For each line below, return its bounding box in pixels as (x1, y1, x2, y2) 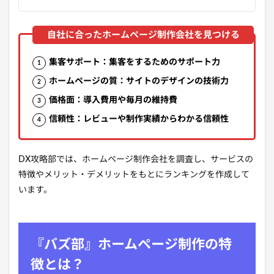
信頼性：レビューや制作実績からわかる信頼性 (49, 115, 229, 124)
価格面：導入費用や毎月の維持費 (49, 96, 177, 105)
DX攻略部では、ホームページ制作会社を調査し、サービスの (18, 155, 253, 165)
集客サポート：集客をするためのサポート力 (49, 58, 220, 67)
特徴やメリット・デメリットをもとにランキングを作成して (18, 171, 250, 180)
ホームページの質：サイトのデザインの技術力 (49, 77, 229, 86)
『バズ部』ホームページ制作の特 (31, 238, 232, 252)
